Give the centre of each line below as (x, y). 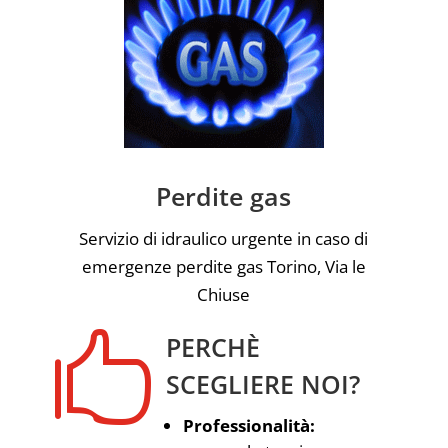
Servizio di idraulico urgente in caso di (224, 238)
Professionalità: (248, 425)
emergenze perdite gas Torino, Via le (223, 266)
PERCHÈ (212, 346)
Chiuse (224, 294)
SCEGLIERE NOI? (262, 383)
